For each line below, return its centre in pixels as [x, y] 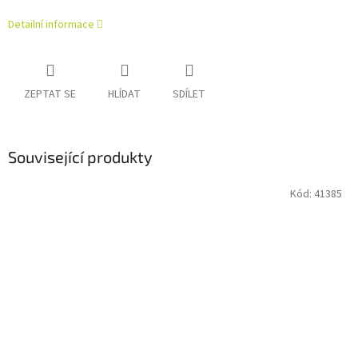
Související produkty [80, 157]
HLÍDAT [124, 95]
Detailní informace [51, 25]
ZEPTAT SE [50, 95]
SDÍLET [189, 95]
